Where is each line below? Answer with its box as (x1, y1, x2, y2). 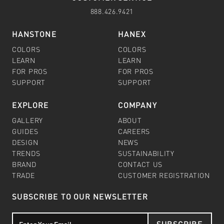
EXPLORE (12, 99, 49, 110)
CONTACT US (118, 159, 162, 168)
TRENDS (12, 148, 40, 157)
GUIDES (12, 126, 38, 135)
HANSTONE (12, 28, 57, 39)
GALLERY (12, 115, 43, 124)
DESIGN (12, 137, 38, 146)
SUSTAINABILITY (118, 148, 174, 157)
